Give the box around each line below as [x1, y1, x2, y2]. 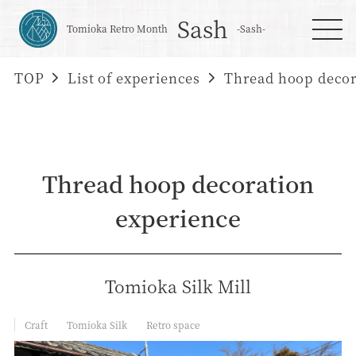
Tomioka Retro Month [66, 21, 168, 36]
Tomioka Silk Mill [105, 273, 251, 298]
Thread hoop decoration [42, 166, 314, 199]
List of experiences [68, 68, 201, 87]
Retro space [145, 317, 200, 331]
